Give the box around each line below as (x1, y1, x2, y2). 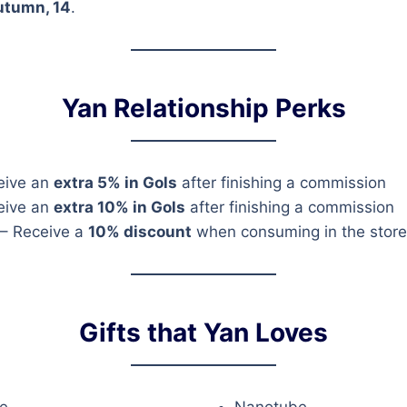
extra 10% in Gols (54, 197, 185, 216)
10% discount (88, 222, 192, 241)
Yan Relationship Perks (61, 92, 346, 124)
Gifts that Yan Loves (79, 316, 328, 348)
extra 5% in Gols (54, 173, 177, 192)
